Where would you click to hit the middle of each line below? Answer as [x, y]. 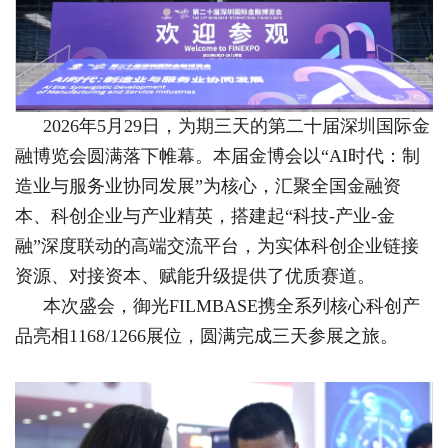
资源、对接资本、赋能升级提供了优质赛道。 [195, 276]
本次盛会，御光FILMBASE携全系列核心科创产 [231, 306]
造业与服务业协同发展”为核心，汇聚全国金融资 [208, 186]
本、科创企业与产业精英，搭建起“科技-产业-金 [205, 216]
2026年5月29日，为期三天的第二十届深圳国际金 [236, 126]
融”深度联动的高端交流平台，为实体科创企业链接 [217, 246]
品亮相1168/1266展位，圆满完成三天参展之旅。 [206, 336]
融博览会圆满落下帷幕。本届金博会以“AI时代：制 [217, 156]
